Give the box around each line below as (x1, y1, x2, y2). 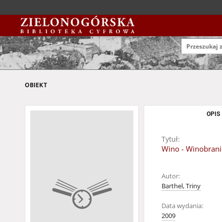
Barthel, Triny (162, 182, 201, 190)
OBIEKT (25, 81, 47, 89)
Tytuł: (162, 134, 180, 144)
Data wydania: (162, 202, 203, 210)
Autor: (162, 172, 180, 180)
